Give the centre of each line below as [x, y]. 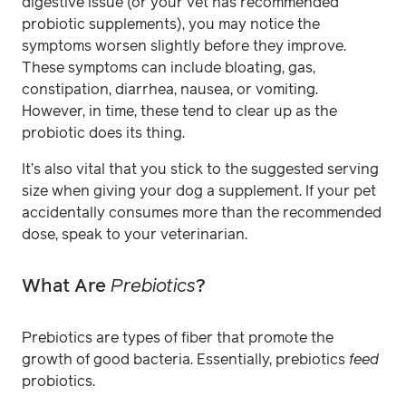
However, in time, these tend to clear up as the [179, 111]
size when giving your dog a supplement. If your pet [199, 191]
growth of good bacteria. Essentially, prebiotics [185, 359]
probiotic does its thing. [105, 133]
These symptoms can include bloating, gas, [169, 68]
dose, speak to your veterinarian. [136, 234]
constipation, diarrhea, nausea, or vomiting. [170, 89]
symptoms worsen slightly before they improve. [184, 46]
